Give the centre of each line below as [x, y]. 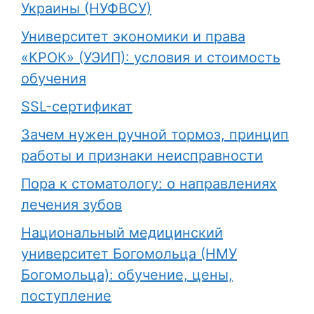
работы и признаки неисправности [142, 156]
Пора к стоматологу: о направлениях [149, 184]
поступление [66, 296]
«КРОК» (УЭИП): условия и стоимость [151, 58]
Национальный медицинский [122, 233]
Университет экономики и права [133, 37]
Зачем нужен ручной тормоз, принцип [155, 135]
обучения [54, 79]
